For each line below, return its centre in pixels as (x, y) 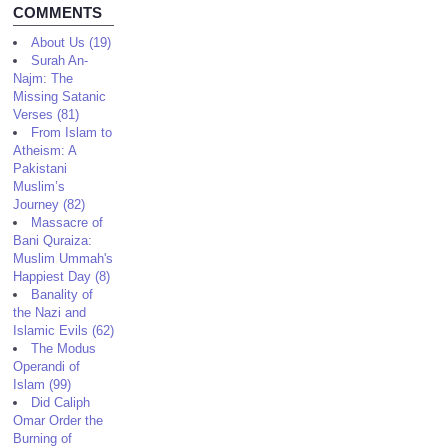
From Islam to (72, 132)
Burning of (43, 438)
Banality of (62, 294)
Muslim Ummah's (63, 258)
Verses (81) (46, 114)
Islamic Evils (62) (64, 330)
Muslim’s (39, 186)
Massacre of (67, 222)
